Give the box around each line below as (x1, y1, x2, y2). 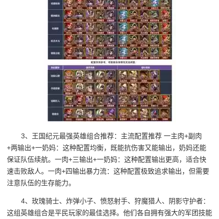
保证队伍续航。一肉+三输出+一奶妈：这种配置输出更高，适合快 (7, 155, 206, 164)
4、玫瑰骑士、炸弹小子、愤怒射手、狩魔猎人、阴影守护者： (21, 197, 210, 205)
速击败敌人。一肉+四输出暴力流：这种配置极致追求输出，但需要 (7, 167, 209, 175)
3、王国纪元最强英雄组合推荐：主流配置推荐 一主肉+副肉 (21, 132, 202, 140)
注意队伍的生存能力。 (7, 179, 75, 187)
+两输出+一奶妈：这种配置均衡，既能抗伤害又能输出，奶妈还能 (7, 144, 206, 152)
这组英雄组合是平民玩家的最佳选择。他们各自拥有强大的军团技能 (7, 208, 212, 217)
